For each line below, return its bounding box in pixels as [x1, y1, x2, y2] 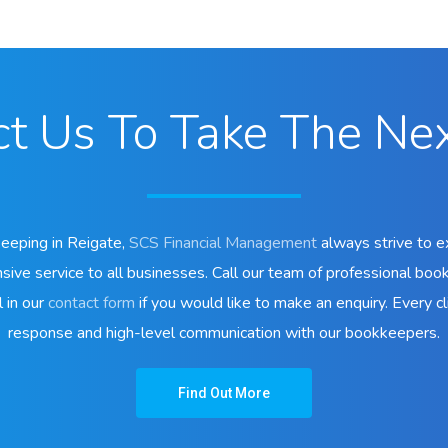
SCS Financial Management [129, 231, 317, 254]
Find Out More [178, 384, 270, 401]
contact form [48, 291, 135, 314]
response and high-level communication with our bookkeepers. [8, 321, 440, 344]
